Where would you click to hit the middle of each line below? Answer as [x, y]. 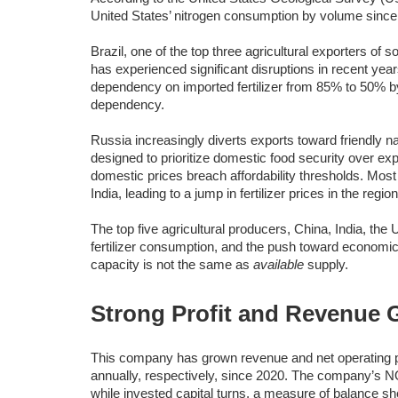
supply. [328, 264]
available [280, 264]
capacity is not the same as [172, 264]
